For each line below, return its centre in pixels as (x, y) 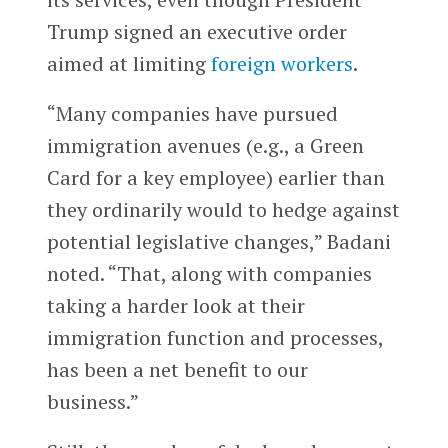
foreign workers (281, 64)
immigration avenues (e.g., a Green (205, 145)
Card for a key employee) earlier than (215, 177)
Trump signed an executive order (196, 32)
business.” (92, 401)
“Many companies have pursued (192, 113)
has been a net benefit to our (177, 369)
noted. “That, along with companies (209, 273)
